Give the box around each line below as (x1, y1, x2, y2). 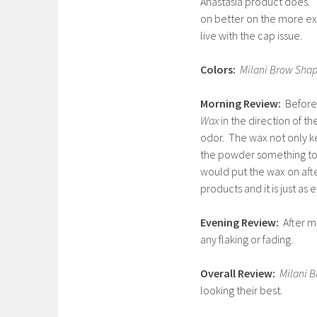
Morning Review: (200, 96, 281, 110)
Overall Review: (200, 266, 275, 280)
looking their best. (200, 283, 282, 297)
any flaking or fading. (200, 232, 293, 246)
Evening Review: (200, 215, 279, 229)
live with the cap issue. (200, 28, 302, 42)
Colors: (200, 62, 236, 76)
